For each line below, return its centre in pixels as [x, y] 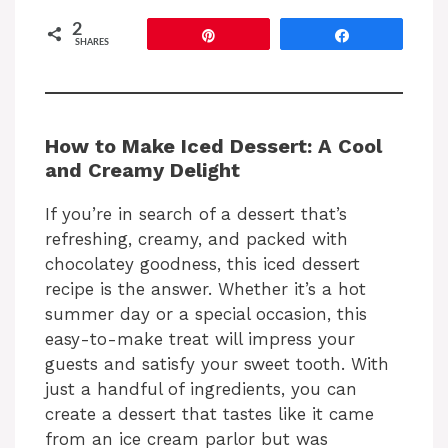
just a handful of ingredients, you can [201, 389]
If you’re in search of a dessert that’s [196, 214]
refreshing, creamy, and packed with [196, 239]
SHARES [92, 43]
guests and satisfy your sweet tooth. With [217, 364]
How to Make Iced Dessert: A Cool [213, 146]
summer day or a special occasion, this [206, 314]
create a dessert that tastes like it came [209, 414]
